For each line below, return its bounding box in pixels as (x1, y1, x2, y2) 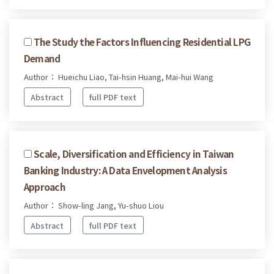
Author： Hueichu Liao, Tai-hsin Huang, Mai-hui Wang (24, 71, 213, 83)
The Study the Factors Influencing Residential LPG (34, 35, 251, 49)
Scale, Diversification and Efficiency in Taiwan (34, 146, 234, 160)
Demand (24, 51, 61, 65)
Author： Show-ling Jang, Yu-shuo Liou (24, 199, 164, 211)
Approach (24, 179, 65, 193)
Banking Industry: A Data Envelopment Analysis (24, 163, 227, 177)
